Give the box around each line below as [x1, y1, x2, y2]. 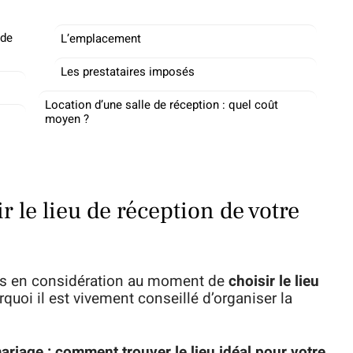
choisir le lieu [229, 270, 319, 292]
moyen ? [45, 110, 89, 128]
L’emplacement [61, 30, 141, 47]
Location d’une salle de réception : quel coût [45, 96, 278, 113]
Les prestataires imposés [61, 63, 195, 80]
